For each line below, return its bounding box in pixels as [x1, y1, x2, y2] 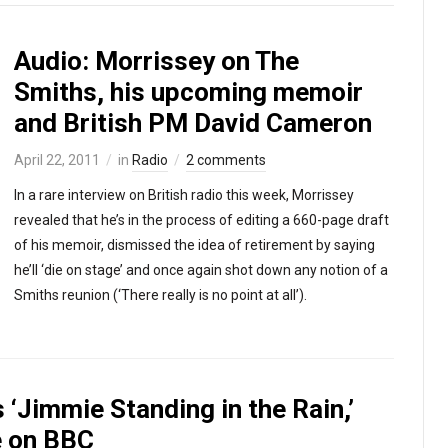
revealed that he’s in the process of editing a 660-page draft [14, 212, 389, 228]
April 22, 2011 [14, 152, 100, 168]
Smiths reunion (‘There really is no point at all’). [14, 287, 307, 303]
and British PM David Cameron [14, 108, 372, 138]
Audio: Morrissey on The [14, 46, 299, 76]
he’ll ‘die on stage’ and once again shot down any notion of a [14, 262, 388, 278]
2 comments [186, 152, 266, 168]
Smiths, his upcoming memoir [14, 77, 363, 107]
